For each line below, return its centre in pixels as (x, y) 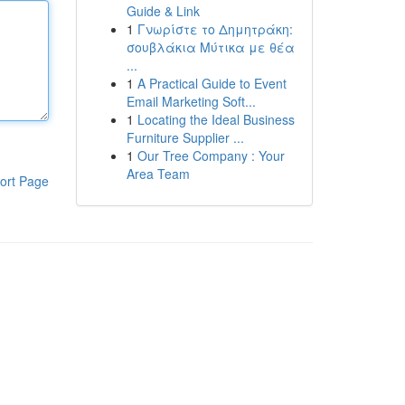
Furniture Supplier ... (185, 137)
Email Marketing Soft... (191, 101)
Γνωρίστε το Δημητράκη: (215, 29)
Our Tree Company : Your (211, 155)
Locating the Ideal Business (216, 119)
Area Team (158, 174)
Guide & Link (163, 11)
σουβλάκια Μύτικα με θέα (210, 47)
